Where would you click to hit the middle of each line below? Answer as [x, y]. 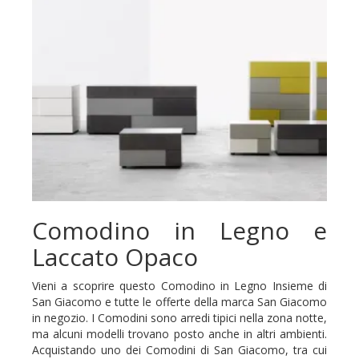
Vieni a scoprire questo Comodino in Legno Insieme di [179, 285]
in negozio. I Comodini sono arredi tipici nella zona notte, [179, 317]
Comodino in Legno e [179, 230]
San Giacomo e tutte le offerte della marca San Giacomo [179, 301]
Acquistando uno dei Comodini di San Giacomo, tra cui [179, 349]
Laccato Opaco [115, 256]
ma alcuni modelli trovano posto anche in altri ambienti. [179, 333]
